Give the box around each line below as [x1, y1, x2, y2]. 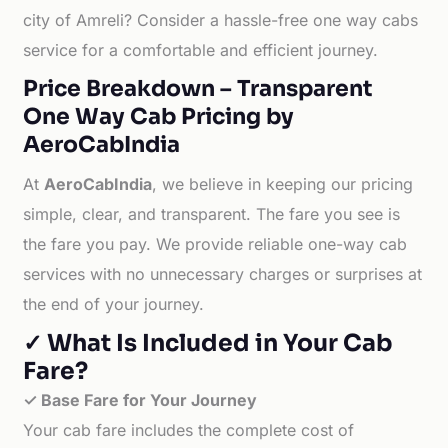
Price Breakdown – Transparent [23, 75, 374, 102]
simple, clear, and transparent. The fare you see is [23, 204, 401, 224]
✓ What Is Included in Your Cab [23, 328, 394, 358]
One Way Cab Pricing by [23, 103, 295, 130]
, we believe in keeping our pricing [152, 174, 414, 194]
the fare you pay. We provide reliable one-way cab [23, 234, 408, 254]
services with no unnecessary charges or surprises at [23, 264, 423, 284]
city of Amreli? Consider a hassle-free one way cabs [23, 10, 419, 30]
